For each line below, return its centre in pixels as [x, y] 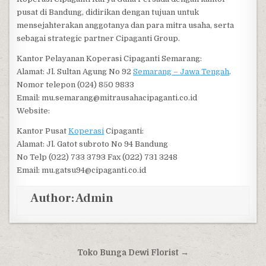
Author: [53, 199]
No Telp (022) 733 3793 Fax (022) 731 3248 [97, 157]
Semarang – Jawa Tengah [181, 72]
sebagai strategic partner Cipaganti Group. [99, 39]
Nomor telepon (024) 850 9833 [76, 85]
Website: [34, 111]
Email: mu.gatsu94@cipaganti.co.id [82, 170]
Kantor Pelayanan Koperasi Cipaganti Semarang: [110, 59]
